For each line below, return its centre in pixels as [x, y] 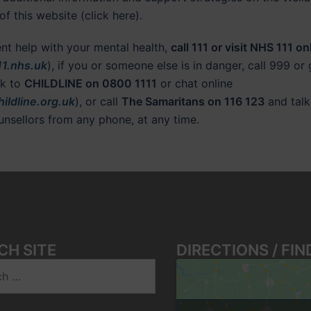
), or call [98, 101]
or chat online [195, 83]
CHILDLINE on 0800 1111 [91, 83]
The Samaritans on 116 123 [193, 101]
